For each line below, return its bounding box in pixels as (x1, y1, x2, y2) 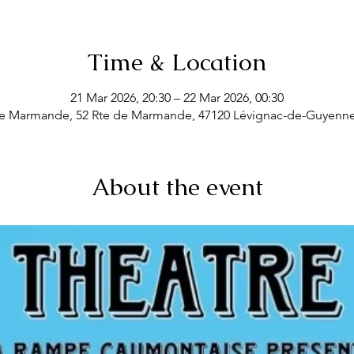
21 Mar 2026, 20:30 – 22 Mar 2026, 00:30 (70, 89, 284, 105)
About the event (91, 171, 263, 202)
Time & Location (88, 46, 266, 77)
